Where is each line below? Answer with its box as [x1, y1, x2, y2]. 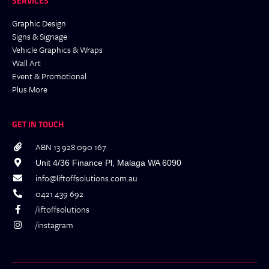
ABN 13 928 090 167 [35, 140, 106, 153]
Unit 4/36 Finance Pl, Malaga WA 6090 [35, 157, 181, 168]
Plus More [12, 82, 47, 95]
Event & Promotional [12, 69, 86, 82]
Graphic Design [12, 16, 66, 29]
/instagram [35, 218, 73, 231]
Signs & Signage [12, 29, 67, 43]
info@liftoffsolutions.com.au [35, 171, 138, 184]
